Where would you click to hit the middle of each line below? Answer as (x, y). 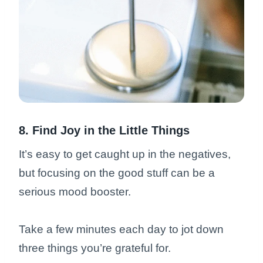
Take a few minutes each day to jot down (121, 230)
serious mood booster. (76, 192)
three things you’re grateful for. (96, 248)
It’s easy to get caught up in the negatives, (125, 154)
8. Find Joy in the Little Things (104, 131)
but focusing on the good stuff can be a (117, 173)
